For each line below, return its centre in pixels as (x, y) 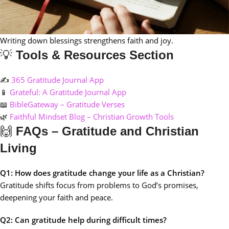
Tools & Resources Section (95, 55)
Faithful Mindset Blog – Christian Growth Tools (92, 117)
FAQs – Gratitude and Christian (107, 131)
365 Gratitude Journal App (58, 80)
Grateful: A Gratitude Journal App (68, 92)
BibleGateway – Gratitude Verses (67, 104)
